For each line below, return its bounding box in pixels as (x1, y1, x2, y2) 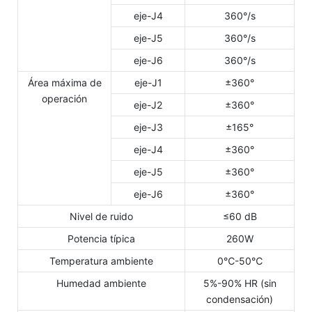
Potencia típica (68, 232, 135, 244)
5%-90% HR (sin (203, 276, 276, 289)
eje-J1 (134, 76, 162, 88)
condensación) (206, 292, 273, 305)
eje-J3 (133, 120, 163, 133)
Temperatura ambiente (49, 254, 153, 267)
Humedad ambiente (56, 276, 146, 289)
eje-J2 (134, 98, 162, 111)
